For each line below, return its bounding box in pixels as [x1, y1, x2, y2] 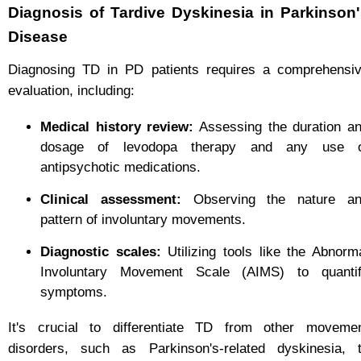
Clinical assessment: [40, 192, 181, 208]
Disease [8, 27, 68, 45]
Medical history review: [40, 119, 194, 135]
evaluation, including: [8, 82, 135, 98]
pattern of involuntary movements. [40, 212, 246, 228]
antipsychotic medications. [40, 160, 201, 176]
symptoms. [40, 284, 107, 301]
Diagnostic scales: [40, 244, 161, 260]
